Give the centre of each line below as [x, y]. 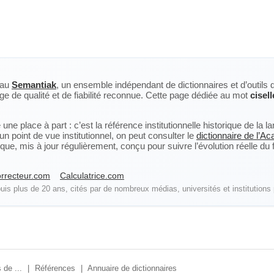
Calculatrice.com [92, 176]
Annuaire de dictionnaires [132, 268]
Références [55, 268]
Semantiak [34, 85]
